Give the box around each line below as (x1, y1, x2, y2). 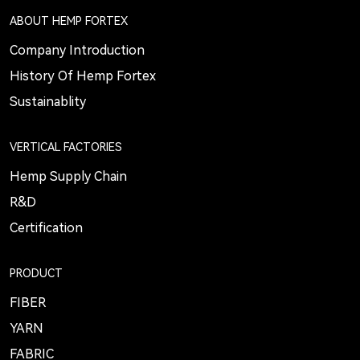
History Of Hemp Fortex (9, 68, 156, 84)
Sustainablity (9, 94, 86, 110)
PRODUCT (9, 267, 63, 280)
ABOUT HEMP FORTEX (9, 14, 128, 28)
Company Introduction (9, 43, 145, 59)
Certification (9, 220, 83, 236)
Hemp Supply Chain (9, 169, 127, 185)
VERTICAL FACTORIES (9, 141, 122, 154)
